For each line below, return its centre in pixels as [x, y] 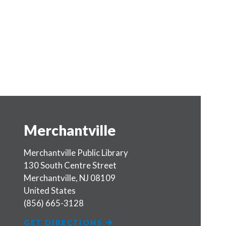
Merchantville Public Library [76, 152]
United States [49, 190]
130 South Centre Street [70, 165]
